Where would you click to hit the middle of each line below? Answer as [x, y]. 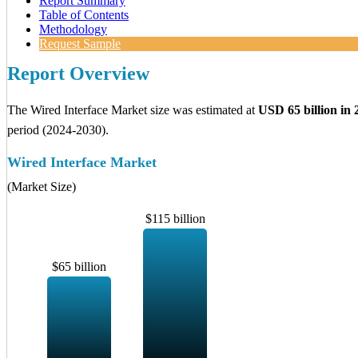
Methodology [73, 30]
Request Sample [80, 44]
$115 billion [175, 219]
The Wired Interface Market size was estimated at [133, 110]
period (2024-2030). [58, 130]
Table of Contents [84, 15]
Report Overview [78, 74]
